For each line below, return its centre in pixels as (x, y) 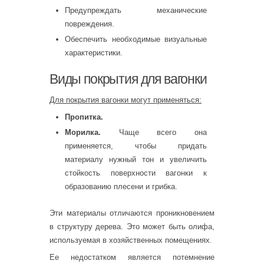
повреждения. (90, 24)
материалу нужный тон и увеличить (136, 159)
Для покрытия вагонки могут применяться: (126, 100)
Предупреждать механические (136, 11)
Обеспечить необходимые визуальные (136, 39)
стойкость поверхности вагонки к (136, 173)
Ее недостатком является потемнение (132, 258)
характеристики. (94, 53)
